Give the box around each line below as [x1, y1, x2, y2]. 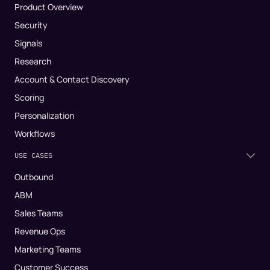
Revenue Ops [14, 225, 65, 237]
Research [14, 55, 51, 67]
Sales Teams [14, 207, 63, 219]
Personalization [14, 110, 74, 122]
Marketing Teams [14, 243, 81, 256]
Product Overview [14, 1, 83, 13]
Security [14, 19, 48, 31]
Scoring [14, 92, 44, 104]
